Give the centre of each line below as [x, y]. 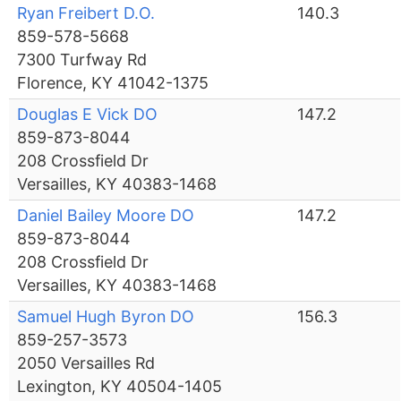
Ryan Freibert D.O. [86, 13]
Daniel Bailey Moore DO [106, 216]
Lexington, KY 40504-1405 [120, 387]
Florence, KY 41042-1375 [113, 83]
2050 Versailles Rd [86, 363]
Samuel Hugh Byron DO [106, 317]
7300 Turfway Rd [82, 60]
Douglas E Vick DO [88, 115]
